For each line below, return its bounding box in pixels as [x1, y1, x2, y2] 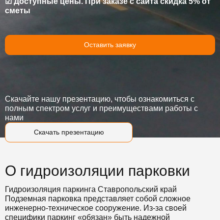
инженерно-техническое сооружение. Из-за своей [5, 204, 187, 212]
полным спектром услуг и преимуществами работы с [5, 104, 198, 112]
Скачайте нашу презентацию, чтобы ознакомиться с [5, 95, 194, 103]
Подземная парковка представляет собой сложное [5, 194, 191, 203]
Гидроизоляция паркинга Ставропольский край [5, 185, 177, 193]
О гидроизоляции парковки [5, 163, 190, 179]
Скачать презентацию [33, 128, 104, 136]
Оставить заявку [84, 41, 136, 49]
